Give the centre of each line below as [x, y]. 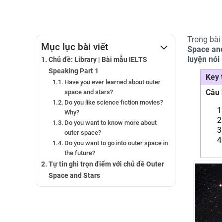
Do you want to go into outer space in [116, 143]
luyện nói [203, 59]
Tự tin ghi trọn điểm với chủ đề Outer [106, 164]
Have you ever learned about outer [113, 82]
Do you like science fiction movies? [114, 102]
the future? [80, 153]
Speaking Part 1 [73, 71]
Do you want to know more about [111, 123]
